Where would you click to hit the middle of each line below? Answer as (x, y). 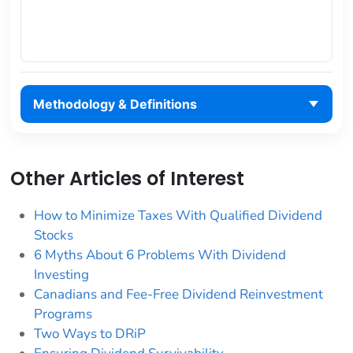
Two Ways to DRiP (90, 334)
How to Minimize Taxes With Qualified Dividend (178, 216)
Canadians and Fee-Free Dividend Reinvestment (178, 295)
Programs (63, 314)
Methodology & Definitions (115, 104)
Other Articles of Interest (127, 179)
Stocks (54, 236)
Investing (61, 275)
